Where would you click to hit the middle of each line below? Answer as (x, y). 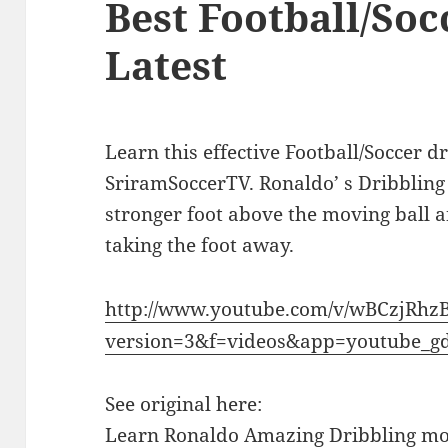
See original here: (184, 404)
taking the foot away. (200, 244)
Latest (166, 64)
